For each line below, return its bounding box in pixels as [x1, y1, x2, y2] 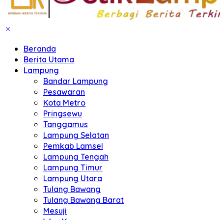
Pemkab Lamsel [43, 141, 103, 151]
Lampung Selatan [43, 130, 109, 140]
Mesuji [43, 206, 67, 216]
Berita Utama [24, 55, 74, 64]
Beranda [24, 44, 56, 54]
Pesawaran [43, 87, 85, 97]
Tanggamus [43, 119, 88, 129]
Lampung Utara [43, 173, 102, 183]
